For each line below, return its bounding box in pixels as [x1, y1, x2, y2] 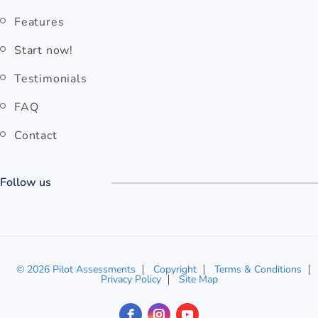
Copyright [153, 262, 197, 276]
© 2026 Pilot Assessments [16, 262, 136, 276]
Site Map [178, 272, 218, 286]
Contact [14, 127, 57, 143]
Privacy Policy [100, 272, 161, 286]
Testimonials [14, 70, 87, 87]
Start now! [14, 42, 73, 58]
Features [14, 13, 65, 30]
